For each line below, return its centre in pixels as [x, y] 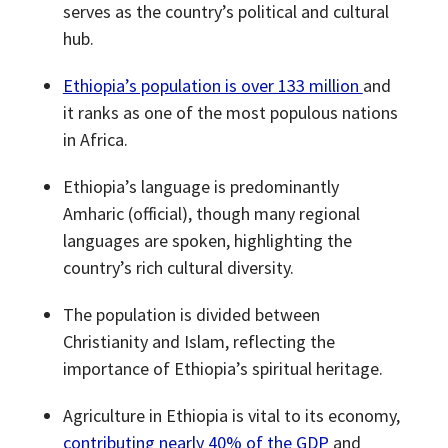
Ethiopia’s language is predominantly [200, 186]
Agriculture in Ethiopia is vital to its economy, [231, 415]
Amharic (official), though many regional [211, 213]
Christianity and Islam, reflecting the [198, 341]
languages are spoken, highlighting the [207, 240]
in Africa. [95, 139]
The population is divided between [191, 314]
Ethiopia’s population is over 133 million [212, 85]
